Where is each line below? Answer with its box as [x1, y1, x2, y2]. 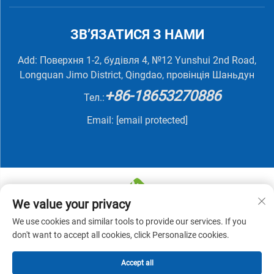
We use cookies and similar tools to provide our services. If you [12, 217, 246, 226]
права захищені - [38, 234, 114, 245]
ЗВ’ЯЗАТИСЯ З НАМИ [70, 27, 204, 43]
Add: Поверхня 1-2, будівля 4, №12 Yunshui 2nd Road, [18, 54, 256, 67]
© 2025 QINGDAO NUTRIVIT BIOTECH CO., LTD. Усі [33, 221, 241, 232]
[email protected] [116, 114, 188, 127]
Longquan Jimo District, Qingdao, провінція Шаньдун [20, 69, 254, 81]
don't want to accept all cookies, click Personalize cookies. [12, 230, 229, 240]
